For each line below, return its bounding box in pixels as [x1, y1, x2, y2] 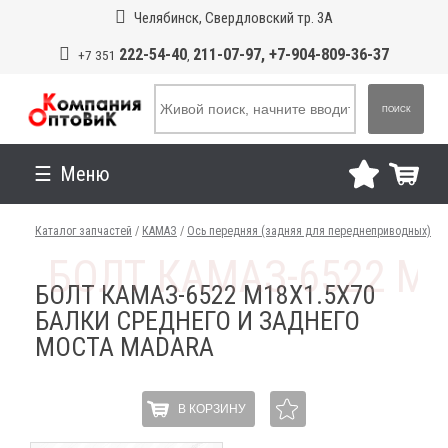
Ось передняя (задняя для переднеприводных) [187, 224, 431, 238]
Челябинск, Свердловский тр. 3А [133, 9, 333, 27]
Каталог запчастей [35, 224, 132, 238]
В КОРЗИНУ [177, 401, 246, 416]
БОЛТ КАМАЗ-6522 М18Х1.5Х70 [35, 280, 377, 310]
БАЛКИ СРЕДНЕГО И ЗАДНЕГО [35, 306, 361, 336]
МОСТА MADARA [35, 332, 215, 362]
